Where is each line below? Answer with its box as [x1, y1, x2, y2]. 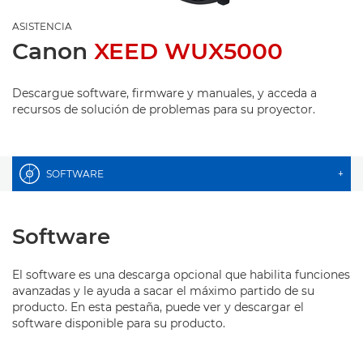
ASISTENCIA [12, 20, 72, 32]
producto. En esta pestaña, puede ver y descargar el [12, 300, 304, 314]
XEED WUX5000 [94, 37, 283, 65]
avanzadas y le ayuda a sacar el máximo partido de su [12, 284, 314, 298]
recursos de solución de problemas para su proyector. [12, 102, 315, 117]
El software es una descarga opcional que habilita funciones [12, 267, 350, 282]
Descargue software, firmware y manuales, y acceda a [12, 86, 317, 100]
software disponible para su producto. [12, 316, 225, 331]
